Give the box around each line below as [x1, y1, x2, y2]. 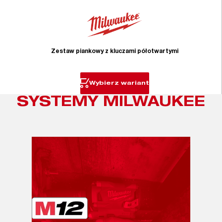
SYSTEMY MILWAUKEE [17, 96, 205, 111]
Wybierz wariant [89, 80, 149, 86]
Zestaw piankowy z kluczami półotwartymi [51, 49, 178, 55]
